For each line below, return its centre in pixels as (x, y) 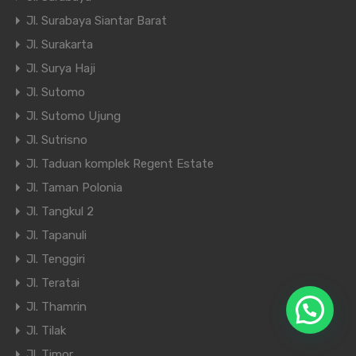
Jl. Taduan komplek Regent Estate (120, 164)
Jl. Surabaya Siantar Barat (97, 21)
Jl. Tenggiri (56, 259)
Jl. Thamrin (56, 307)
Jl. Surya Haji (61, 69)
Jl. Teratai (53, 283)
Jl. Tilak (46, 331)
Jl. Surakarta (60, 45)
